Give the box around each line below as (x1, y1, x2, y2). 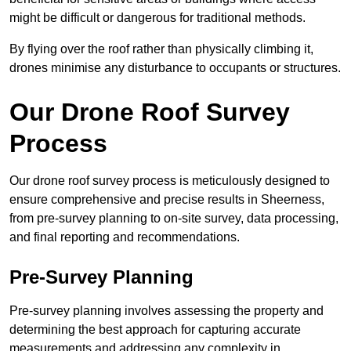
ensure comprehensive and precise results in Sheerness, (9, 193, 324, 207)
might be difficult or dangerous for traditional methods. (9, 11, 306, 25)
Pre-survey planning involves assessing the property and (9, 304, 324, 318)
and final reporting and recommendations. (9, 230, 240, 244)
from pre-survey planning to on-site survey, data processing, (9, 212, 338, 226)
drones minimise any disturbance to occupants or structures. (9, 61, 341, 75)
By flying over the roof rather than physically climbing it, (9, 42, 313, 56)
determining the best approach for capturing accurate (9, 323, 301, 337)
